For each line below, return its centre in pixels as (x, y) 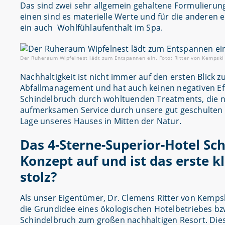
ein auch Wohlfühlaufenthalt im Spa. (92, 28)
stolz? (38, 177)
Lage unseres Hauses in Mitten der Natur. (101, 121)
